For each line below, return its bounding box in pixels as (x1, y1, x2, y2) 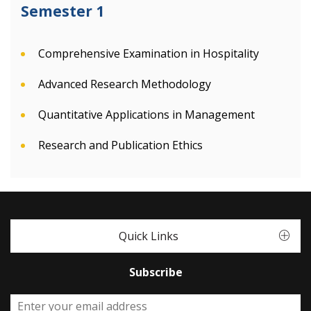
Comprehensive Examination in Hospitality (38, 46, 259, 61)
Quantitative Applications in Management (38, 107, 255, 122)
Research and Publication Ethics (38, 137, 203, 153)
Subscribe (128, 264, 183, 280)
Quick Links (119, 228, 178, 244)
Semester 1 (21, 1, 104, 21)
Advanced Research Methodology (38, 76, 211, 92)
